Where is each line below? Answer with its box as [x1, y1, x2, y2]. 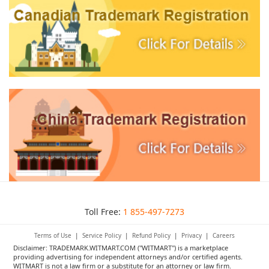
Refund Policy [132, 231, 171, 240]
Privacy [181, 231, 202, 240]
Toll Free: [85, 205, 123, 217]
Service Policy [82, 231, 121, 240]
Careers [213, 231, 235, 240]
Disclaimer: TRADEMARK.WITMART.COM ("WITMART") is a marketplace [13, 243, 229, 252]
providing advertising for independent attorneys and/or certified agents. [13, 252, 243, 261]
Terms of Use [34, 231, 71, 240]
